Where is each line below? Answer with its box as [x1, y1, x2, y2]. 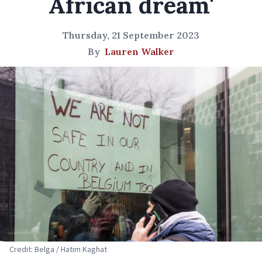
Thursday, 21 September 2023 [63, 29, 199, 41]
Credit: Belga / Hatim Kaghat [9, 243, 107, 254]
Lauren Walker [105, 46, 174, 57]
